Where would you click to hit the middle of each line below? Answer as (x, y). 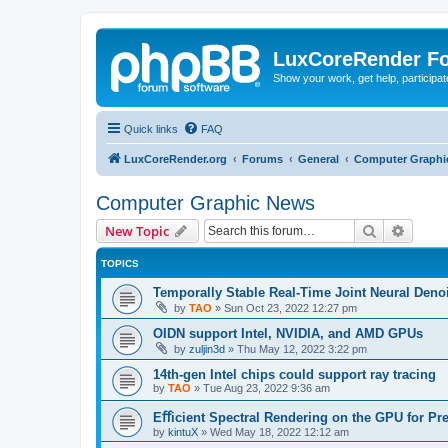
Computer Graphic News (205, 202)
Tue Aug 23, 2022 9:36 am (266, 387)
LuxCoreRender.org (175, 158)
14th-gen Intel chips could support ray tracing (294, 374)
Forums (262, 158)
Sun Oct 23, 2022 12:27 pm (290, 307)
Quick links (151, 128)
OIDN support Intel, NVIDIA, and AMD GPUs (288, 333)
